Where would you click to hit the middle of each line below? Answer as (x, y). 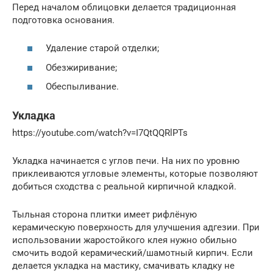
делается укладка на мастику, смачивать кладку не (123, 266)
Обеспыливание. (82, 87)
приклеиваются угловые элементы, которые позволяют (135, 174)
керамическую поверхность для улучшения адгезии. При (136, 228)
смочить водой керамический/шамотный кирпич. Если (133, 253)
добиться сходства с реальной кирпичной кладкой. (124, 187)
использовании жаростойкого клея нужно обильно (125, 240)
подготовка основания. (63, 20)
